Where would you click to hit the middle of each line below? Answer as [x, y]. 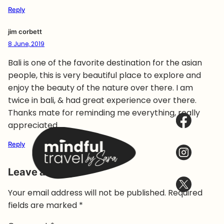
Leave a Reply [41, 172]
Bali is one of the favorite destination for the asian [105, 62]
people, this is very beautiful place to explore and [104, 75]
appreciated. [33, 125]
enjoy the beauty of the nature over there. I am [100, 87]
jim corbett [25, 31]
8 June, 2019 [26, 43]
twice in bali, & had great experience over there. [102, 100]
